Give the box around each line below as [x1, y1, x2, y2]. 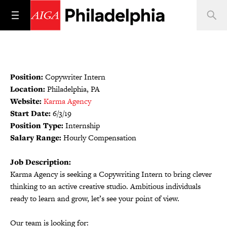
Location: [10, 84, 45, 94]
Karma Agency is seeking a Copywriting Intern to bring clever [10, 169, 212, 179]
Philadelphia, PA [45, 84, 100, 94]
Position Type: [10, 120, 63, 131]
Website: [10, 96, 42, 106]
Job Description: [10, 157, 71, 167]
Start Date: [10, 108, 51, 119]
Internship [63, 120, 100, 131]
